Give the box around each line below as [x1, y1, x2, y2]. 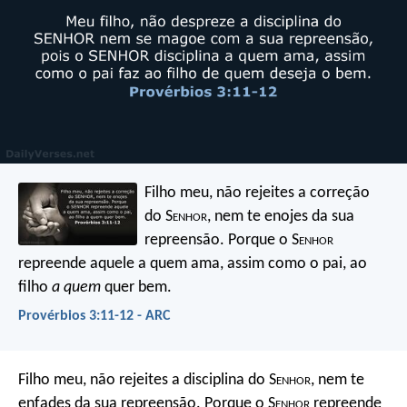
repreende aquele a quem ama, [18, 254, 223, 273]
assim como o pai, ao [223, 254, 367, 273]
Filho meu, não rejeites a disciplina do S [18, 372, 276, 390]
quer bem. [101, 278, 172, 296]
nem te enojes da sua [211, 207, 355, 225]
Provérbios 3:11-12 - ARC [18, 308, 170, 323]
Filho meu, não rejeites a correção [144, 184, 371, 202]
